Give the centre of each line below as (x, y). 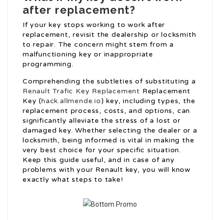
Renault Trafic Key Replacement (82, 91)
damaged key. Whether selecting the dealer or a (110, 130)
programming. (48, 64)
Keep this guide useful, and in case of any (99, 160)
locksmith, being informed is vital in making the (109, 140)
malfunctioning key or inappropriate (88, 54)
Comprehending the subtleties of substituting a (109, 81)
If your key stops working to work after (94, 25)
